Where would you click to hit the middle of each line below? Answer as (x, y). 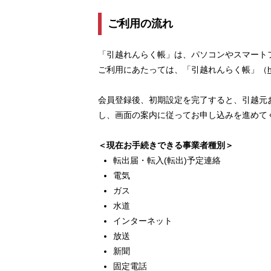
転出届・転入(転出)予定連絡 (167, 161)
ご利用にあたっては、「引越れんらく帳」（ (183, 70)
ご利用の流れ (140, 24)
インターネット (143, 221)
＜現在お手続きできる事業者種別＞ (166, 145)
